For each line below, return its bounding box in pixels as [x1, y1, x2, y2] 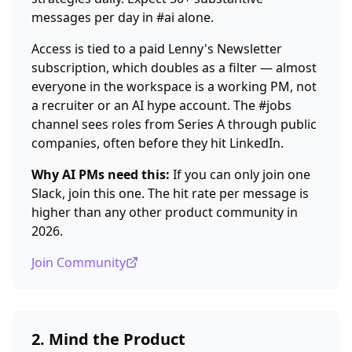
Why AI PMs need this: [31, 166, 170, 183]
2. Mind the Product [31, 328, 185, 350]
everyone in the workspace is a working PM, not [31, 78, 317, 95]
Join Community [31, 254, 126, 271]
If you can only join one [170, 166, 310, 183]
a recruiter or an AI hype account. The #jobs [31, 97, 291, 114]
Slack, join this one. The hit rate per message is [31, 185, 309, 202]
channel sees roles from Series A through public [31, 115, 317, 133]
